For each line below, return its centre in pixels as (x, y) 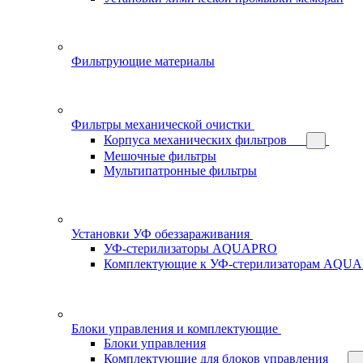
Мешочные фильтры (160, 156)
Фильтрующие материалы (143, 61)
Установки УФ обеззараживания (160, 234)
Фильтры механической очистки (161, 124)
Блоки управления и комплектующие (175, 329)
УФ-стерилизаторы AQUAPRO (190, 248)
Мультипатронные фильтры (180, 171)
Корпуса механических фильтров (195, 140)
